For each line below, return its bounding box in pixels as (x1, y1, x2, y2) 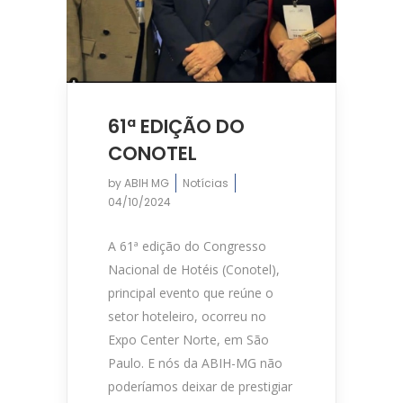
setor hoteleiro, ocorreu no (108, 307, 266, 325)
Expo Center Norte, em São (108, 330, 269, 348)
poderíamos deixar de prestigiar (108, 377, 292, 395)
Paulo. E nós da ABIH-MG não (108, 354, 282, 372)
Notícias (183, 175, 228, 191)
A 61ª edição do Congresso (108, 237, 266, 255)
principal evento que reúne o (108, 283, 273, 301)
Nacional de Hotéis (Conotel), (108, 260, 280, 278)
